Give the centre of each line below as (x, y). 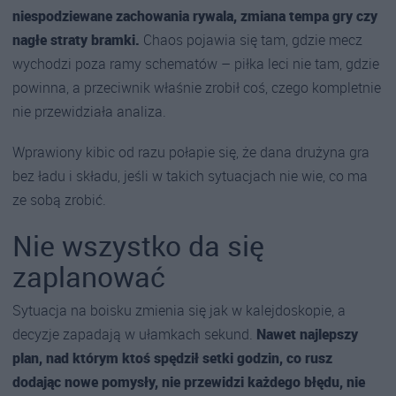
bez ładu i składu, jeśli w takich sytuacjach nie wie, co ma (190, 176)
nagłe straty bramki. (76, 40)
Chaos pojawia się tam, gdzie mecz (251, 40)
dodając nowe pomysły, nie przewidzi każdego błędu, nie (189, 381)
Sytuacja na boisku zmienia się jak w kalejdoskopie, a (179, 310)
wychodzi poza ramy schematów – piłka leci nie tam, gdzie (196, 64)
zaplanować (89, 276)
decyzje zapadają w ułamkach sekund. (134, 334)
